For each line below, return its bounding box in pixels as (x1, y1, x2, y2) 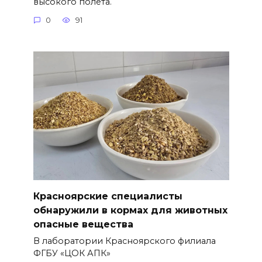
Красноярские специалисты (33, 190, 182, 202)
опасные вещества (33, 218, 133, 230)
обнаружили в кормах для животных (33, 204, 227, 216)
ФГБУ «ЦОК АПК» (33, 248, 111, 259)
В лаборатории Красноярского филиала (33, 236, 216, 247)
